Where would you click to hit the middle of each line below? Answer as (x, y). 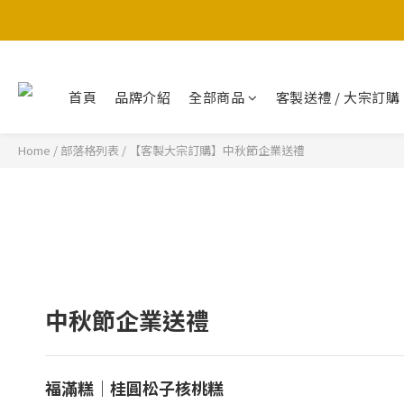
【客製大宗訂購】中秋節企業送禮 (217, 150)
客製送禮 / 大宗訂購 (337, 97)
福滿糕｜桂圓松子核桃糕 (134, 388)
